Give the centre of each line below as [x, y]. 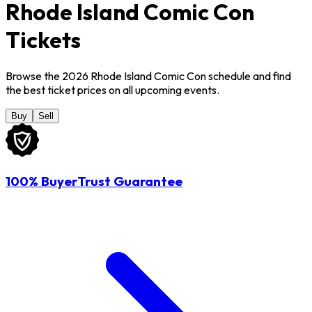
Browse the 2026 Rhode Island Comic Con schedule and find [148, 76]
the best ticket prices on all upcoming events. [112, 89]
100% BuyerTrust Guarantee [94, 181]
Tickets [43, 40]
